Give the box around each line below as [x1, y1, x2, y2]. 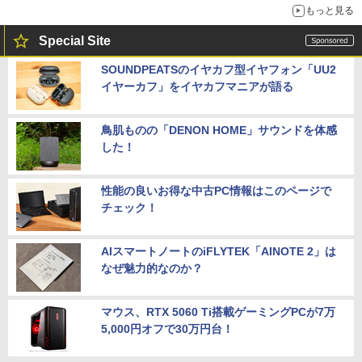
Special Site [39, 33, 111, 48]
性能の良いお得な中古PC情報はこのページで [101, 183, 331, 197]
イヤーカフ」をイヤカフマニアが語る [101, 79, 293, 93]
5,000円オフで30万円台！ [101, 322, 234, 335]
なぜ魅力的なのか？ [101, 261, 203, 275]
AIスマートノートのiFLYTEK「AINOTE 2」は [101, 244, 336, 258]
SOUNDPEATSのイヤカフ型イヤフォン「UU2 [101, 62, 336, 76]
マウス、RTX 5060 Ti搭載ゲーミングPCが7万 [101, 305, 335, 318]
